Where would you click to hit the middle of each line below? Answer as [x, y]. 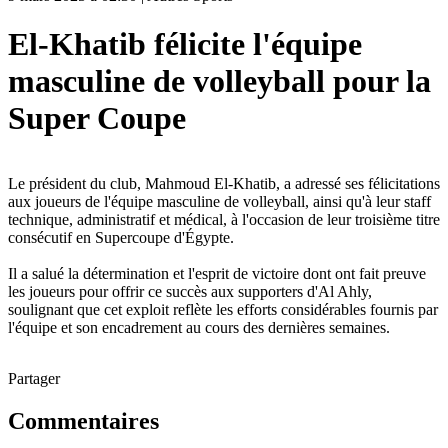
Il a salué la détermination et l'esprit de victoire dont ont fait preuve [217, 273]
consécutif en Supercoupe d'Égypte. [121, 237]
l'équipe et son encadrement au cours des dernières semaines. [199, 327]
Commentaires [83, 420]
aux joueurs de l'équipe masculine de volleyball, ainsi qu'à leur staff [219, 201]
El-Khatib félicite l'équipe [185, 44]
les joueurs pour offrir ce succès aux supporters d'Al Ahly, [190, 291]
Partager [34, 378]
